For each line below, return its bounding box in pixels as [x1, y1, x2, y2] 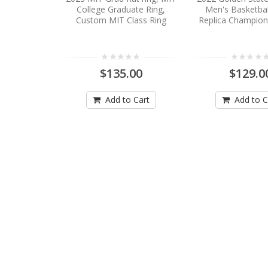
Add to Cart [105, 94, 150, 106]
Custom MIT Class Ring [75, 14, 166, 26]
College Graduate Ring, [77, 4, 166, 16]
